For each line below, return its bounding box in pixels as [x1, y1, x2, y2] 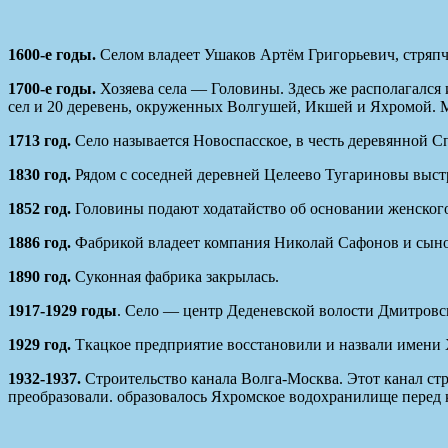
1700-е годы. [8, 80, 96, 98]
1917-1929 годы [8, 302, 117, 320]
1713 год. [8, 132, 71, 150]
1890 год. [8, 268, 75, 286]
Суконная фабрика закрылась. [75, 268, 279, 286]
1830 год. [8, 166, 71, 184]
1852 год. [8, 200, 71, 218]
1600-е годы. [8, 46, 100, 64]
